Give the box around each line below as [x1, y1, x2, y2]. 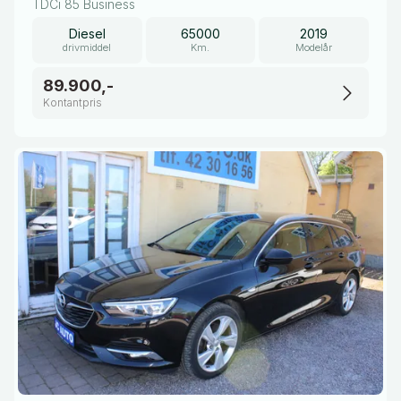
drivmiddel [63, 41, 112, 54]
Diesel [68, 26, 106, 41]
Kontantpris [43, 96, 102, 109]
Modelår [295, 41, 333, 54]
